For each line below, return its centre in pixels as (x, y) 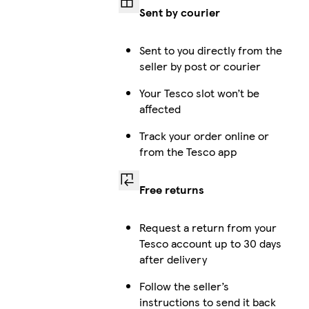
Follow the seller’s (184, 286)
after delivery (173, 259)
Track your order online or (204, 135)
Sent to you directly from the (210, 50)
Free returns (171, 189)
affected (160, 108)
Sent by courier (179, 12)
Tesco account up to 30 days (210, 243)
